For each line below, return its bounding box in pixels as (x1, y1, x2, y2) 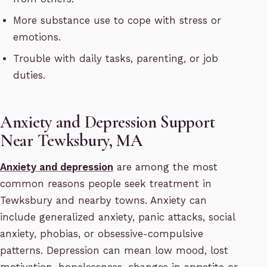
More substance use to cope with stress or (13, 15, 222, 27)
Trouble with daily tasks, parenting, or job (13, 53, 219, 65)
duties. (13, 70, 46, 82)
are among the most (113, 162, 218, 173)
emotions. (13, 32, 61, 44)
